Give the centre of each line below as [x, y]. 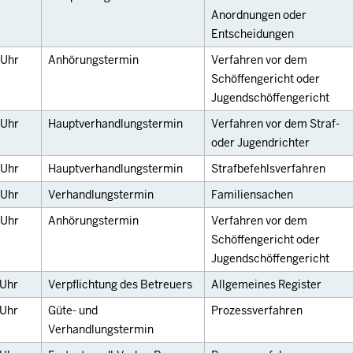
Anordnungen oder [259, 15]
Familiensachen [252, 195]
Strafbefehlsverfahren [268, 169]
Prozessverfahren [257, 310]
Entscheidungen [253, 34]
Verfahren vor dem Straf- [275, 124]
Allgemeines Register [266, 284]
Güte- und [73, 310]
